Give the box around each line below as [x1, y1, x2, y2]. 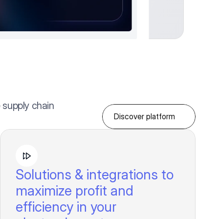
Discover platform [114, 111, 175, 121]
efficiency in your [16, 198, 116, 215]
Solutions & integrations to [16, 166, 174, 183]
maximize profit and [16, 182, 133, 199]
